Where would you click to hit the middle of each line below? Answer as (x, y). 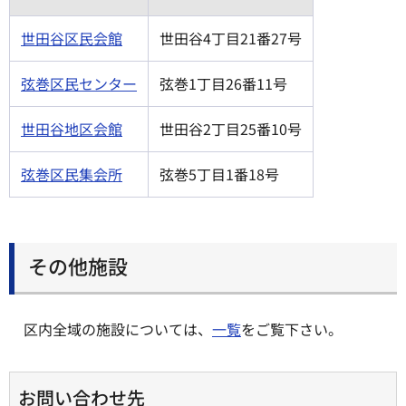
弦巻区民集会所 (72, 174)
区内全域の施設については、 (118, 329)
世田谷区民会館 (72, 39)
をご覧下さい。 (292, 329)
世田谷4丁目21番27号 (231, 39)
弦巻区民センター (79, 84)
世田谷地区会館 (72, 129)
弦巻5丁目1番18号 (219, 174)
